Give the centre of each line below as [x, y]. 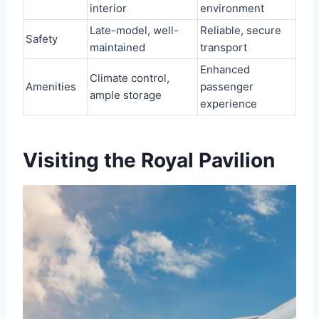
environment [232, 9]
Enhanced [225, 70]
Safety [42, 39]
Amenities [51, 87]
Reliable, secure [241, 31]
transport [224, 48]
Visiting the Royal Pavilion [149, 161]
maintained [117, 48]
